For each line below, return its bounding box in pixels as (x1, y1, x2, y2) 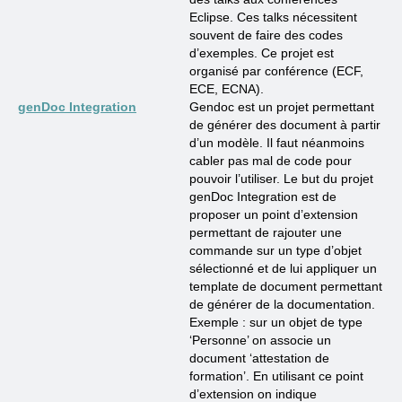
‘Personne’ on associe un (189, 333, 331, 347)
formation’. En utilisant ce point (189, 369, 363, 383)
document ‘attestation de (189, 351, 329, 365)
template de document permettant (189, 279, 382, 293)
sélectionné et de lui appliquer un (189, 261, 377, 275)
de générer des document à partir (189, 118, 380, 132)
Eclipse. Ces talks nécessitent (189, 10, 357, 24)
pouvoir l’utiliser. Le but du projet (189, 171, 373, 186)
